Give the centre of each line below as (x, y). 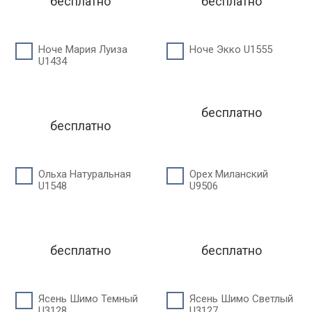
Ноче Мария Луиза (83, 49)
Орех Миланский (228, 174)
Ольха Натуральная (85, 174)
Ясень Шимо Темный (88, 299)
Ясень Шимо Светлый (241, 299)
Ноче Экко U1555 (231, 49)
